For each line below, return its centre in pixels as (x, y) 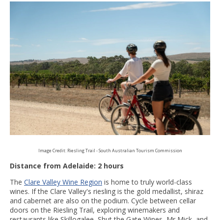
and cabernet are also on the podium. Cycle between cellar (103, 200)
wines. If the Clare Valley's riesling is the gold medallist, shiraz (107, 191)
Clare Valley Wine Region (63, 182)
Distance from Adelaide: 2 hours (67, 165)
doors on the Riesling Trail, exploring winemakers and (95, 210)
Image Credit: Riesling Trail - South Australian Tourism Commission (110, 150)
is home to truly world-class (147, 182)
